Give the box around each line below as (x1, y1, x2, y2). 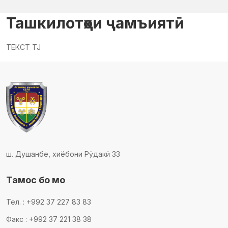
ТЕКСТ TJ (6, 43, 41, 52)
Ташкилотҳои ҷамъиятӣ (6, 14, 184, 33)
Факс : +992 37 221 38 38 (6, 214, 92, 223)
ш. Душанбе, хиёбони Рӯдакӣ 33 (6, 149, 120, 158)
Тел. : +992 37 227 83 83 (6, 197, 91, 206)
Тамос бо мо (6, 174, 65, 185)
